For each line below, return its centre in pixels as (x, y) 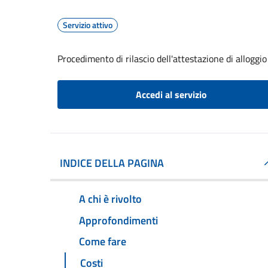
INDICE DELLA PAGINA (112, 163)
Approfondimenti (118, 220)
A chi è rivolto (110, 199)
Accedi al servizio (171, 95)
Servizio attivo (88, 25)
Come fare (103, 242)
